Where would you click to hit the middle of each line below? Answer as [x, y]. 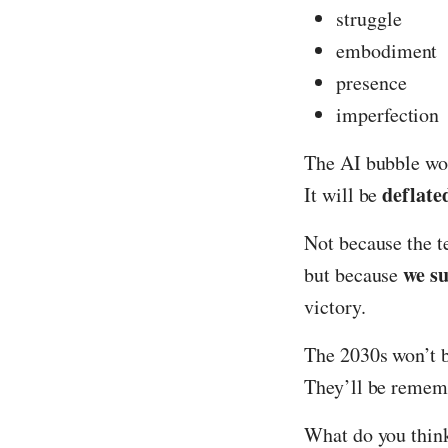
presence [371, 83]
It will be [343, 195]
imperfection [388, 115]
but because [354, 275]
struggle [369, 19]
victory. [335, 307]
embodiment [387, 51]
